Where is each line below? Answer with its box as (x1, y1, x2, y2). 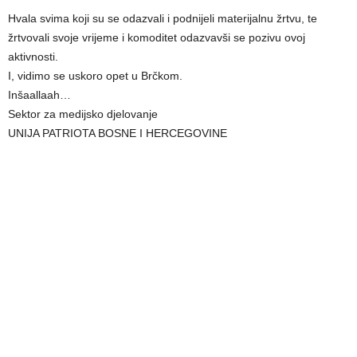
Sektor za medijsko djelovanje (8, 108, 158, 121)
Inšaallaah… (8, 88, 71, 102)
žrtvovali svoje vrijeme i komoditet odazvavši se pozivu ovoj (8, 31, 305, 45)
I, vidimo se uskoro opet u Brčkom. (8, 69, 182, 83)
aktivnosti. (8, 50, 58, 64)
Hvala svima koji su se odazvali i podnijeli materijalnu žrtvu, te (8, 12, 317, 25)
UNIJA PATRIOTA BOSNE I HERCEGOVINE (8, 127, 227, 140)
